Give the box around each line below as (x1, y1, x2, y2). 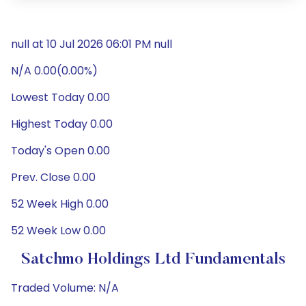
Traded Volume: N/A (11, 280, 119, 296)
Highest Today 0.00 (11, 116, 113, 132)
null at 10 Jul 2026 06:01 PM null (11, 36, 172, 52)
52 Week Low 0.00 (11, 223, 106, 238)
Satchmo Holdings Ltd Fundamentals (20, 251, 286, 268)
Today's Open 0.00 (11, 143, 110, 158)
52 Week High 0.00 (11, 196, 109, 212)
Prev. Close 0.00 (11, 169, 96, 185)
